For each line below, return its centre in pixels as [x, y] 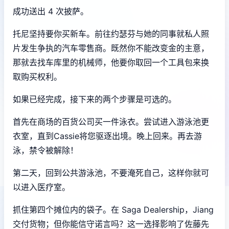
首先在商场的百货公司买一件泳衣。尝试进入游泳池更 [111, 121]
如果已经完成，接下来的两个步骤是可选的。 [95, 99]
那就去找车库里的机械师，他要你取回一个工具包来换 [111, 62]
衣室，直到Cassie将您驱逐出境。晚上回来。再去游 [107, 136]
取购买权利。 [37, 76]
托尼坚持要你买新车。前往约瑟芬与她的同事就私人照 [111, 33]
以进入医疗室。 [41, 187]
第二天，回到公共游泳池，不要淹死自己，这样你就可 [111, 173]
